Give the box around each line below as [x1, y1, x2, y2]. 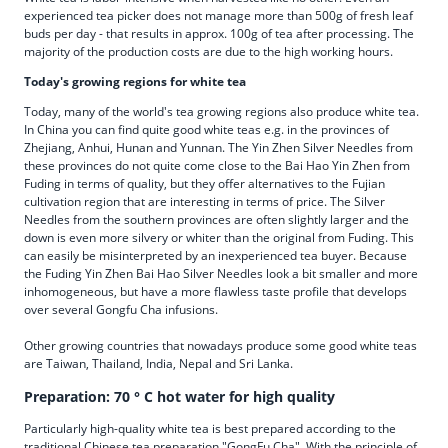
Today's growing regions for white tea [24, 72, 246, 90]
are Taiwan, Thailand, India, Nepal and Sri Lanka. [24, 354, 293, 372]
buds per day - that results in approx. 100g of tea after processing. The [24, 24, 414, 42]
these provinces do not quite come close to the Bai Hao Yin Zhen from [24, 156, 410, 174]
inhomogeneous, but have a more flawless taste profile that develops [24, 282, 407, 300]
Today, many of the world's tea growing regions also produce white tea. [24, 102, 419, 120]
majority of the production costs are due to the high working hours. [24, 42, 393, 60]
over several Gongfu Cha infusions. [24, 300, 218, 318]
